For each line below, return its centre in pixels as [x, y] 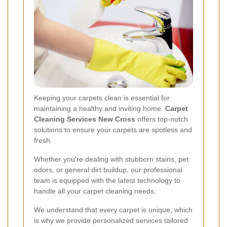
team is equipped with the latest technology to [107, 180]
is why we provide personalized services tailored [111, 220]
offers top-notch [162, 119]
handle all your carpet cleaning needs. [95, 191]
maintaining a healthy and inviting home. [100, 108]
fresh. [43, 140]
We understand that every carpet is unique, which [113, 210]
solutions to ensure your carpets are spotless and [113, 129]
